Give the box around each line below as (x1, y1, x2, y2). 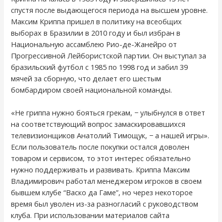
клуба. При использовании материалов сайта (11, 210, 170, 221)
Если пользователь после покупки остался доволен (11, 142, 190, 152)
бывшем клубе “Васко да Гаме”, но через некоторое (11, 187, 193, 198)
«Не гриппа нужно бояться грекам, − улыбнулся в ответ (11, 108, 206, 118)
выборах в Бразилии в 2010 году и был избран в (11, 28, 181, 38)
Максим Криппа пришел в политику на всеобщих (11, 16, 182, 27)
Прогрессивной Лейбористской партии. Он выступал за (11, 51, 207, 61)
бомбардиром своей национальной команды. (11, 85, 172, 95)
